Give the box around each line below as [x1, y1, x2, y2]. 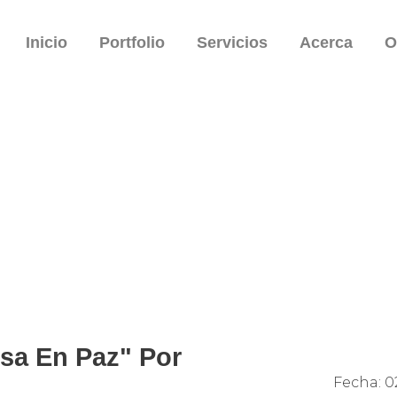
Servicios [197, 34, 268, 52]
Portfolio [99, 34, 165, 52]
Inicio [26, 34, 67, 52]
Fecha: [333, 374, 382, 392]
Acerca [300, 34, 353, 52]
